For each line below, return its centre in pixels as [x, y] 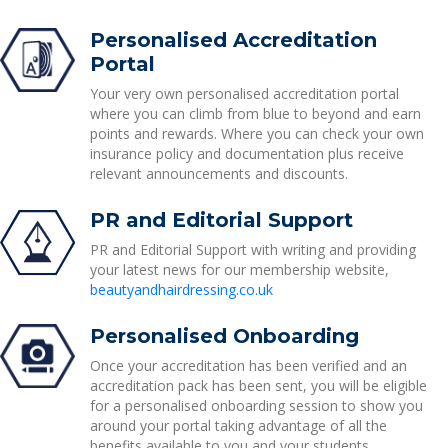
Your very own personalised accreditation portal [244, 93]
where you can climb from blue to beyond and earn [255, 113]
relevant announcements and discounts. [218, 173]
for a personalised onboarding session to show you [256, 405]
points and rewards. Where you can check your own [256, 133]
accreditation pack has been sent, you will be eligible [258, 385]
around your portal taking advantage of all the [238, 425]
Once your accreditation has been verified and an [248, 365]
